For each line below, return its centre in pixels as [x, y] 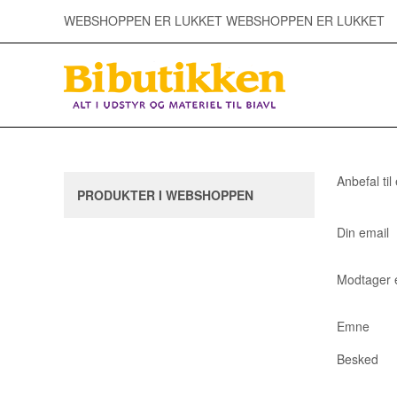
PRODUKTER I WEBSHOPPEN [165, 195]
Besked [357, 358]
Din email [362, 232]
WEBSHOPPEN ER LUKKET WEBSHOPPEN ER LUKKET [224, 20]
